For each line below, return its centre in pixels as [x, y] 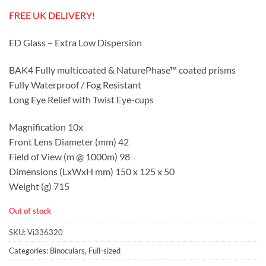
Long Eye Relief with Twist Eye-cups [81, 99]
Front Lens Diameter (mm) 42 [69, 141]
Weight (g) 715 [39, 186]
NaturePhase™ [147, 69]
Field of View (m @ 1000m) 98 [69, 156]
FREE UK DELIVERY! [52, 15]
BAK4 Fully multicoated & [63, 69]
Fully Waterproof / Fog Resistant [75, 84]
